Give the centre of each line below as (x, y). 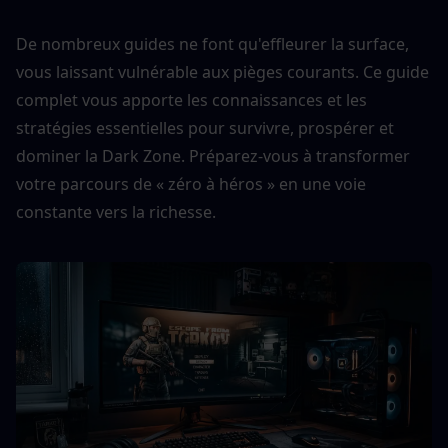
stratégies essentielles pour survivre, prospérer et (205, 128)
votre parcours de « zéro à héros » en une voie (191, 184)
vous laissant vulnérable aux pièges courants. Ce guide (222, 72)
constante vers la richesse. (116, 212)
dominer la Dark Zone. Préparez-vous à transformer (213, 156)
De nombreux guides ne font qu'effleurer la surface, (212, 44)
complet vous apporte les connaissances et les (191, 100)
